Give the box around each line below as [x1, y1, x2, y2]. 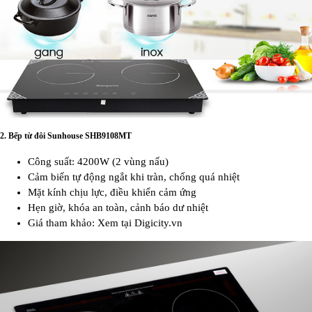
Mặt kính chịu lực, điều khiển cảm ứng [28, 186, 196, 198]
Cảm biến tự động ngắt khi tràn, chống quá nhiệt [28, 171, 240, 182]
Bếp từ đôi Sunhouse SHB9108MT [8, 130, 132, 141]
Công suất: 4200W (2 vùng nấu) [28, 155, 169, 167]
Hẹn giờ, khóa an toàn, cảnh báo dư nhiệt [28, 201, 208, 213]
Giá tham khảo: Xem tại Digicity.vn [28, 217, 182, 228]
